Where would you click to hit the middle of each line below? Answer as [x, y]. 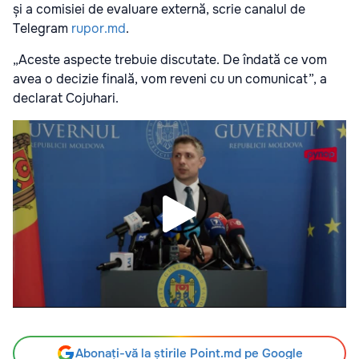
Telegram [42, 29]
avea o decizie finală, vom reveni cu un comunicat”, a [170, 79]
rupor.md [99, 29]
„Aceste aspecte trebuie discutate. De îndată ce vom [170, 60]
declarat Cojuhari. [66, 99]
